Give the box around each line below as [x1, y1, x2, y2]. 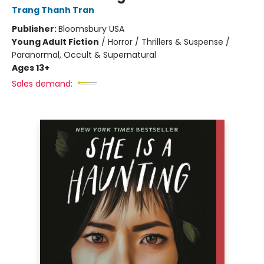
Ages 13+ [12, 62, 49, 74]
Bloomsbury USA [58, 23, 124, 35]
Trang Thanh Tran [12, 4, 94, 16]
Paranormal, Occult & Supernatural [12, 49, 156, 61]
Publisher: [12, 23, 58, 35]
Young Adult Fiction [12, 36, 99, 48]
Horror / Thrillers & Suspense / [108, 36, 230, 48]
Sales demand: [12, 78, 72, 90]
